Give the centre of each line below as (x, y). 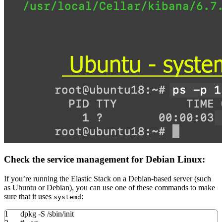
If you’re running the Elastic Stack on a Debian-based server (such (108, 179)
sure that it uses (29, 197)
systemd (67, 197)
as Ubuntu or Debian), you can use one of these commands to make (110, 188)
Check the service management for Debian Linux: (105, 160)
